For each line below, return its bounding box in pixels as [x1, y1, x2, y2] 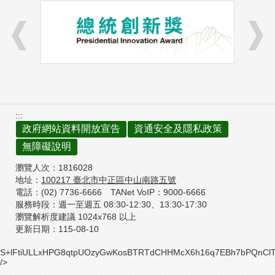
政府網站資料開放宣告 [22, 123, 120, 134]
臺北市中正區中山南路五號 [73, 175, 176, 185]
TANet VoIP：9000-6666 [110, 187, 206, 198]
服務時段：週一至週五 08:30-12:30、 [15, 199, 160, 210]
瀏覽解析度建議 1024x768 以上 [15, 212, 136, 222]
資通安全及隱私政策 [134, 123, 222, 134]
